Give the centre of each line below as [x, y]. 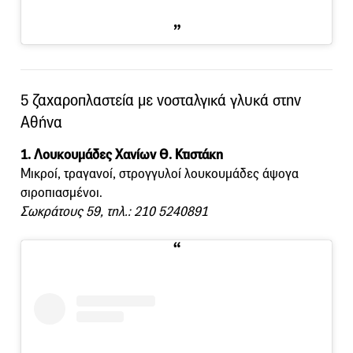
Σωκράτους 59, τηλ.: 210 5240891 [114, 212]
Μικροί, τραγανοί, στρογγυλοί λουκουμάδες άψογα [160, 174]
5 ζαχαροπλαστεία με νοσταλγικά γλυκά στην [161, 100]
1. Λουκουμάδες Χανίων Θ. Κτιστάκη [122, 155]
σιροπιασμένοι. [61, 193]
